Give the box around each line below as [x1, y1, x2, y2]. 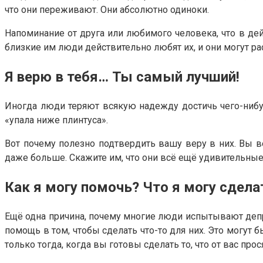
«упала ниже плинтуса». [5, 114, 108, 126]
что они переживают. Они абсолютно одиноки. [5, 4, 209, 16]
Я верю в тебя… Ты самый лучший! [5, 69, 240, 86]
